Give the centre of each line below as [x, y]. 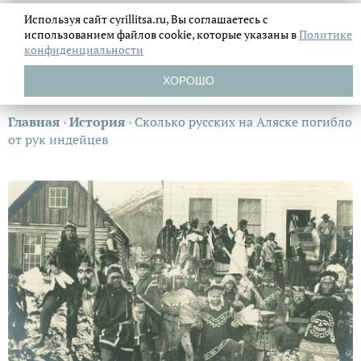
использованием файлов [91, 34]
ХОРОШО [189, 81]
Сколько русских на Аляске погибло [243, 122]
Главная [34, 122]
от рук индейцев [58, 139]
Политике [326, 34]
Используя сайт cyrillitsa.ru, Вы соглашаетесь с [146, 19]
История [97, 122]
